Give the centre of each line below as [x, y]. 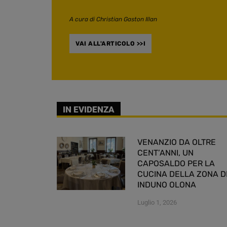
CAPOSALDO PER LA [176, 163]
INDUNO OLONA [167, 184]
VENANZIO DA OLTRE [177, 142]
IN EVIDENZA [89, 109]
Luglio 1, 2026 [157, 202]
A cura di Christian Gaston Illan [113, 19]
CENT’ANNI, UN [165, 153]
